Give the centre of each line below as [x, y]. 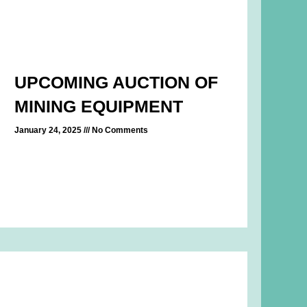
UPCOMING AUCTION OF [116, 82]
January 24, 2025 [49, 130]
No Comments [119, 130]
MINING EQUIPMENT [98, 106]
